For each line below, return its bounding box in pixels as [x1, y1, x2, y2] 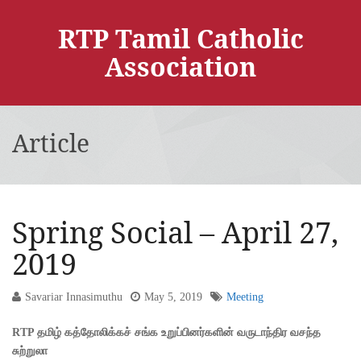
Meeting [226, 291, 263, 303]
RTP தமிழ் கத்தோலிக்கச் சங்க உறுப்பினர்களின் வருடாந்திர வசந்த [12, 326, 321, 338]
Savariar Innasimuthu [25, 291, 122, 303]
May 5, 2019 [144, 291, 202, 303]
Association [105, 49, 256, 84]
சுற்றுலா [12, 345, 48, 357]
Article [12, 127, 89, 160]
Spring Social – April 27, [12, 213, 338, 252]
